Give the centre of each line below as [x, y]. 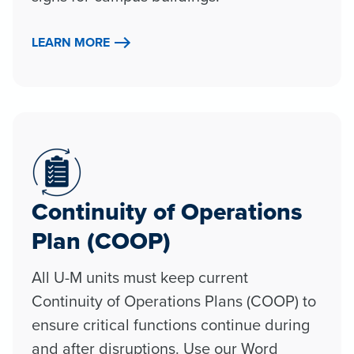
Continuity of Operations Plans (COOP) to [174, 300]
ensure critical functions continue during [171, 324]
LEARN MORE [71, 42]
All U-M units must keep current [140, 277]
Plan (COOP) [101, 241]
